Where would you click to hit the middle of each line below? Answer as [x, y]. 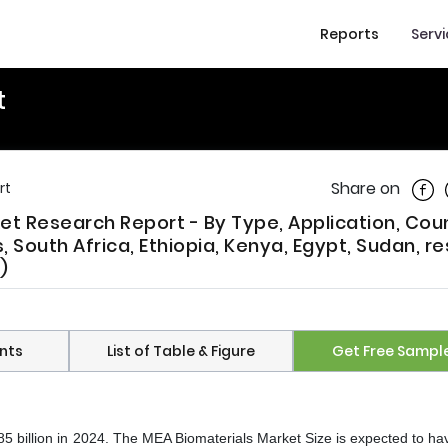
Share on [365, 188]
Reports [349, 33]
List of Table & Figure [180, 351]
